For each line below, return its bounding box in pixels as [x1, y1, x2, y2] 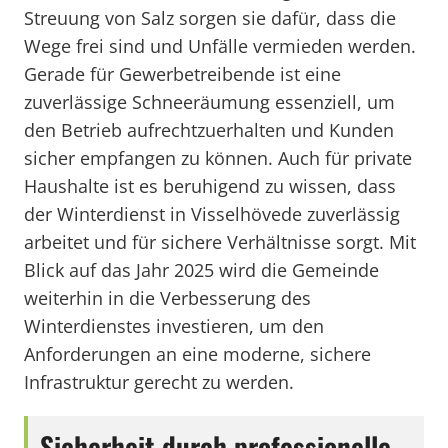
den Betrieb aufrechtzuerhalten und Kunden [24, 118, 394, 142]
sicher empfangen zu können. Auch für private [24, 146, 412, 170]
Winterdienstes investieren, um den [24, 314, 324, 338]
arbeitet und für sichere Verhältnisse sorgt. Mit [24, 230, 416, 254]
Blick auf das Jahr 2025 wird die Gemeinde [24, 258, 379, 282]
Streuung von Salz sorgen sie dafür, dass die [24, 6, 396, 30]
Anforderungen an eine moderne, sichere [24, 342, 371, 366]
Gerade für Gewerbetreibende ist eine [24, 62, 341, 86]
